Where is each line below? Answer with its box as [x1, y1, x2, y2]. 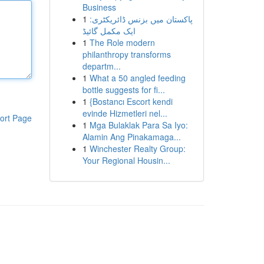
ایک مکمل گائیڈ [82, 25, 136, 37]
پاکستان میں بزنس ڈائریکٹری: [89, 13, 193, 25]
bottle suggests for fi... [82, 84, 165, 95]
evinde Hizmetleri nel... [82, 107, 167, 119]
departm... [82, 60, 121, 72]
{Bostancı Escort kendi [89, 95, 173, 107]
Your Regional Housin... [82, 154, 170, 166]
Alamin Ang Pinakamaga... [82, 131, 181, 143]
